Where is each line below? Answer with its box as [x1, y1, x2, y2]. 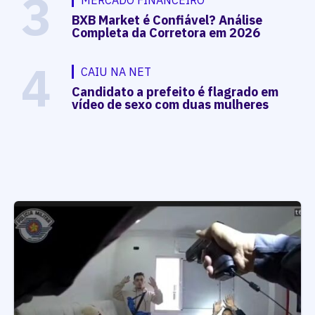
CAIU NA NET [81, 64, 152, 79]
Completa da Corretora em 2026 [72, 24, 261, 41]
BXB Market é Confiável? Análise [72, 11, 263, 28]
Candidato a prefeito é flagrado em [72, 83, 279, 100]
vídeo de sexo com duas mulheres [72, 96, 269, 112]
